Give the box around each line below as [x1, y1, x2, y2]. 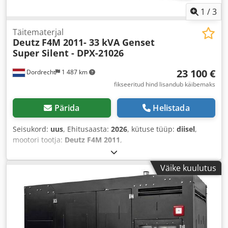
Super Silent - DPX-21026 [13, 46, 124, 59]
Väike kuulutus [160, 162, 216, 174]
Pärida [54, 102, 80, 113]
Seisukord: [13, 124, 50, 134]
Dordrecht [25, 67, 55, 76]
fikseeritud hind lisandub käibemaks [114, 79, 215, 89]
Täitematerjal [13, 26, 64, 38]
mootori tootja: [13, 134, 65, 145]
